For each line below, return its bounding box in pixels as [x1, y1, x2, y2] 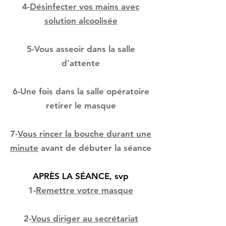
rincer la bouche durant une [39, 129, 151, 139]
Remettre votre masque [36, 185, 133, 195]
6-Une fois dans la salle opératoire [12, 86, 149, 96]
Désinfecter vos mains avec [30, 2, 139, 12]
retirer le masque [45, 100, 116, 110]
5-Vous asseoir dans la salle [26, 44, 135, 54]
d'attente [62, 58, 100, 68]
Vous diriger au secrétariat [31, 213, 138, 223]
